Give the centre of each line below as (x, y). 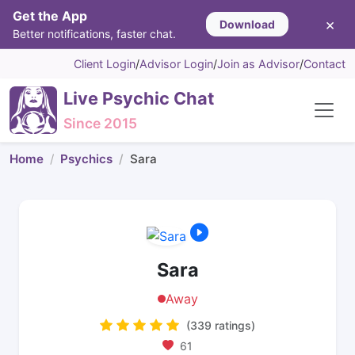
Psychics (86, 159)
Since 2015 (100, 123)
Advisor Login (176, 64)
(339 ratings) (221, 325)
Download (247, 24)
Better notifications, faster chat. (94, 34)
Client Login (105, 64)
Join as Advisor (258, 64)
